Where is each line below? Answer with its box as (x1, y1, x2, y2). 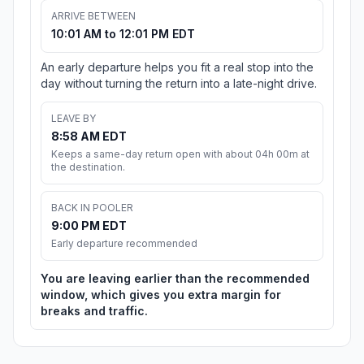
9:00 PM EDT (51, 219, 127, 233)
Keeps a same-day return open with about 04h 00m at (51, 148, 310, 161)
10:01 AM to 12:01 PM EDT (51, 27, 195, 41)
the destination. (51, 161, 125, 174)
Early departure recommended (51, 237, 197, 250)
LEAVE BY (51, 112, 96, 125)
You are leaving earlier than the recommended (41, 271, 310, 286)
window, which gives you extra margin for (41, 288, 281, 302)
